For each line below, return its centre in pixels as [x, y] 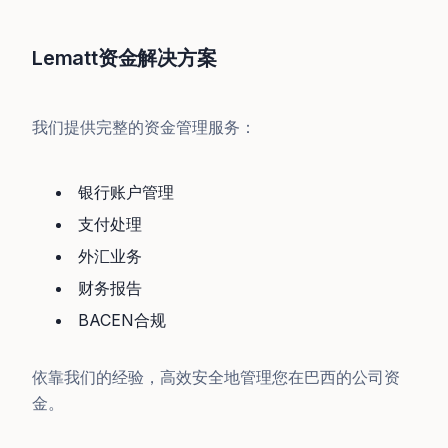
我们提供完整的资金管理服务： [144, 127]
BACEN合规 [122, 320]
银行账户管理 [126, 192]
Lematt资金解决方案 [124, 58]
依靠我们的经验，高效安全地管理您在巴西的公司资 [216, 377]
